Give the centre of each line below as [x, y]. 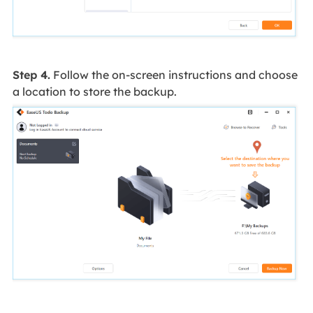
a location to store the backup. [94, 92]
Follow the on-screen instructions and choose [174, 75]
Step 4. [31, 75]
